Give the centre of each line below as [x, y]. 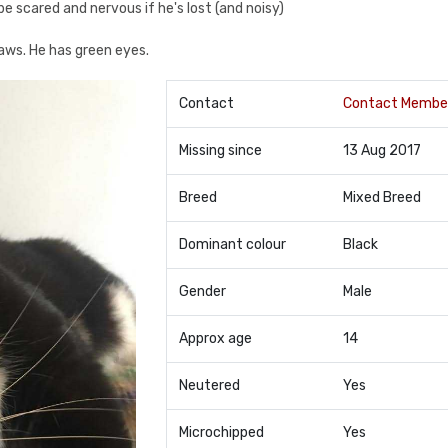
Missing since [220, 150]
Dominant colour [232, 244]
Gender [202, 291]
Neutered [209, 385]
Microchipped [221, 432]
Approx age [215, 338]
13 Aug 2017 [381, 150]
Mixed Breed [381, 197]
